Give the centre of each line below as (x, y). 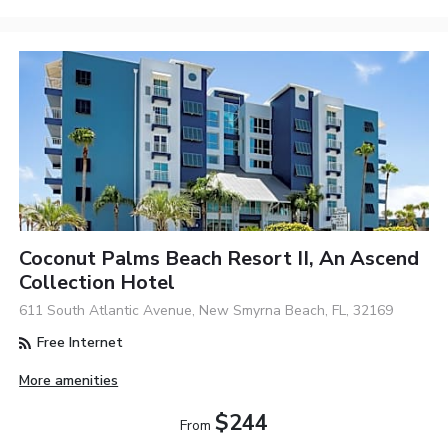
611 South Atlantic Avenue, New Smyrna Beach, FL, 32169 (206, 310)
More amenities (69, 381)
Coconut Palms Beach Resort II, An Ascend (219, 258)
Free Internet (78, 342)
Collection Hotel (97, 282)
